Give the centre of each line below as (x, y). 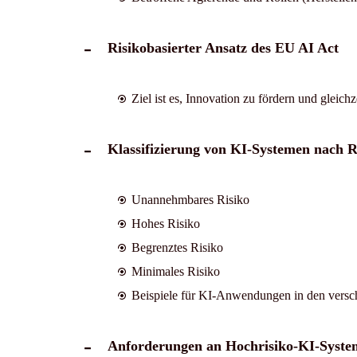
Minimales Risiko (175, 271)
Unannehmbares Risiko (190, 199)
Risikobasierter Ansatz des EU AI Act (223, 47)
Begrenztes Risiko (177, 247)
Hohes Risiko (165, 223)
